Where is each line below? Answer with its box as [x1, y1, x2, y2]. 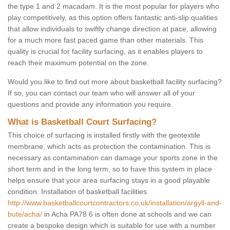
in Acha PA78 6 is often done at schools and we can [42, 210, 212, 219]
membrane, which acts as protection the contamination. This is [8, 142, 210, 151]
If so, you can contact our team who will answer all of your [8, 89, 195, 98]
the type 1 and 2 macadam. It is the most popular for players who [8, 2, 219, 11]
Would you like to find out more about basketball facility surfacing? [8, 78, 222, 86]
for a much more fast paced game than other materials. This [8, 36, 203, 45]
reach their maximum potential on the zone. [8, 59, 149, 67]
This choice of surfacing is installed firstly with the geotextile [8, 131, 200, 140]
